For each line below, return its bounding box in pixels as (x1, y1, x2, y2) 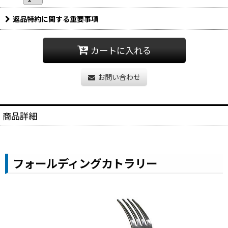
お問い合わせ (97, 71, 140, 82)
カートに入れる (90, 44, 151, 57)
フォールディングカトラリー (12, 155, 157, 172)
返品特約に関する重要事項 (13, 13, 98, 24)
